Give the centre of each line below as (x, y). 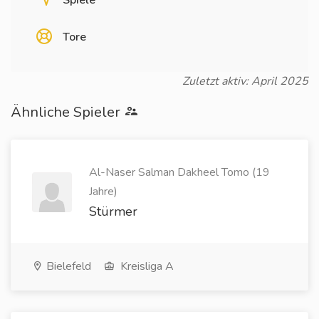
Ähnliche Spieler (67, 112)
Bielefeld (67, 266)
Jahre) (103, 192)
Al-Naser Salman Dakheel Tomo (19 (179, 172)
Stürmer (113, 211)
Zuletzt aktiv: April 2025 (245, 81)
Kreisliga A (146, 266)
